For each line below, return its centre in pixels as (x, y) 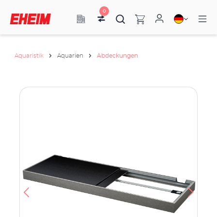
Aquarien (70, 56)
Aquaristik (29, 56)
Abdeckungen (117, 56)
